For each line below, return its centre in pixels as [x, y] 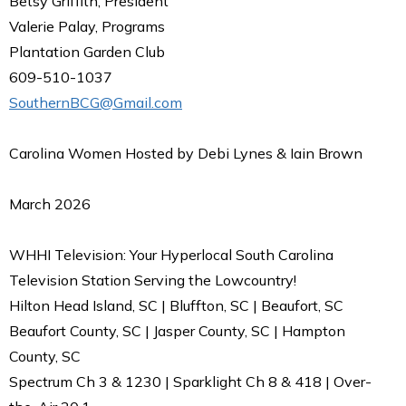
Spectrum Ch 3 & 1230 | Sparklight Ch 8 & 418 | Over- [190, 381]
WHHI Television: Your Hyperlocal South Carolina [171, 254]
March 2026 [50, 203]
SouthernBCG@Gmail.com [96, 102]
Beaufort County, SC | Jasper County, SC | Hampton [177, 330]
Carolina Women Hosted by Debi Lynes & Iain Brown [186, 153]
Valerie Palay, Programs [87, 26]
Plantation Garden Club [87, 51]
